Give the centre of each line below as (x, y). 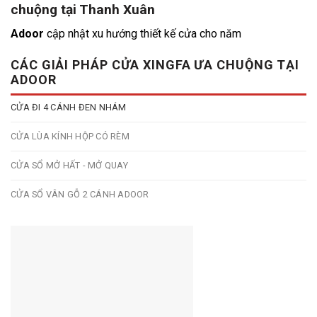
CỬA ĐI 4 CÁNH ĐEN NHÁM (69, 108)
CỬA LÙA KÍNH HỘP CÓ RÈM (70, 137)
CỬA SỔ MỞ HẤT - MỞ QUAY (69, 166)
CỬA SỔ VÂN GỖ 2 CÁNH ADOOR (80, 195)
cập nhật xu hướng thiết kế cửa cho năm (143, 34)
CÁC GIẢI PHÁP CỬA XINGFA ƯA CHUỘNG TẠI (155, 65)
